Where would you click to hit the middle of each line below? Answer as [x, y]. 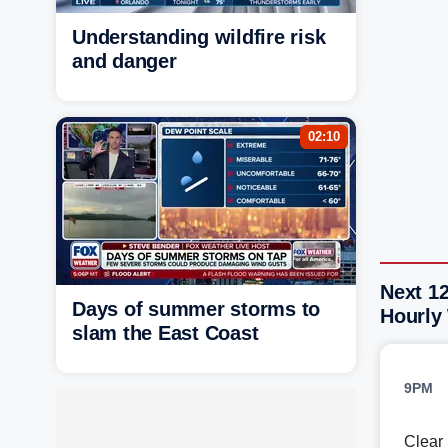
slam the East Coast [165, 332]
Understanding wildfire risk [199, 36]
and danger [124, 60]
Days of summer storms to [196, 308]
